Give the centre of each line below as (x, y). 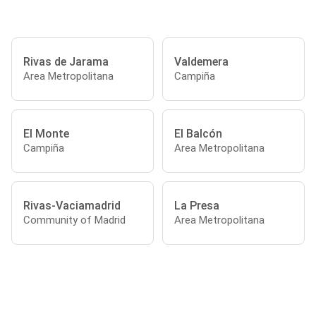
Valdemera (201, 61)
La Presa (197, 205)
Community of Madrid (74, 220)
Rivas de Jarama (66, 61)
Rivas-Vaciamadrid (72, 205)
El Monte (46, 133)
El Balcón (198, 133)
